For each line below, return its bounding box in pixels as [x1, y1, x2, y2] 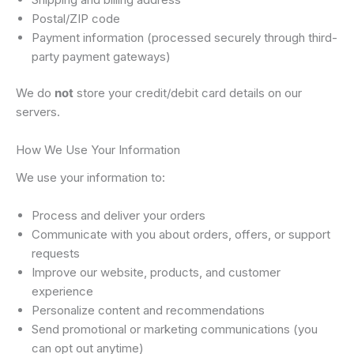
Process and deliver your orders [32, 207, 205, 223]
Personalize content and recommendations [32, 302, 265, 318]
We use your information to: [16, 169, 165, 185]
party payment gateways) [32, 48, 171, 64]
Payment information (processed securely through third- [32, 29, 337, 45]
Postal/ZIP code [32, 10, 120, 26]
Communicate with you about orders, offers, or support [32, 226, 330, 242]
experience [32, 283, 93, 299]
